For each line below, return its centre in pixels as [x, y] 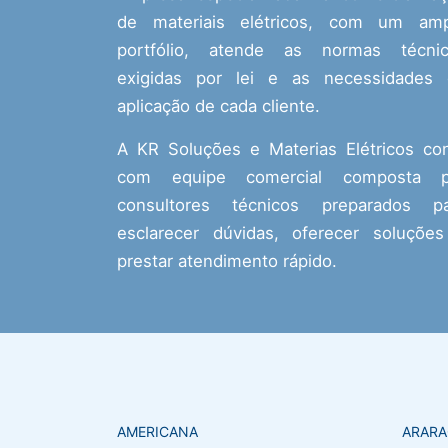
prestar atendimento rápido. [227, 260]
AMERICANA [157, 431]
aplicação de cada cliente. [218, 105]
